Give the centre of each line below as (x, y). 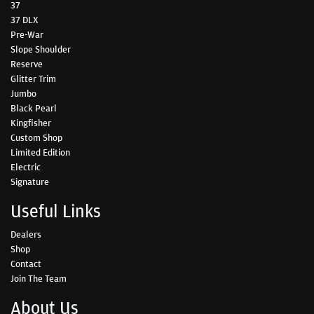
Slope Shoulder (41, 49)
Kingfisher (31, 122)
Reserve (27, 63)
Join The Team (39, 278)
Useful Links (56, 211)
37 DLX (24, 19)
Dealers (26, 234)
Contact (26, 263)
